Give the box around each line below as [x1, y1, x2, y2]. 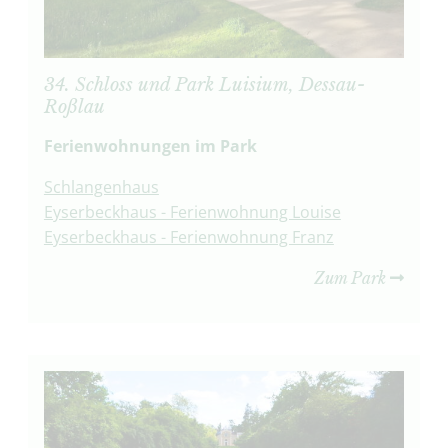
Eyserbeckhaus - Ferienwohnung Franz [43, 226, 334, 249]
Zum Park [314, 268, 391, 289]
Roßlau [43, 96, 105, 119]
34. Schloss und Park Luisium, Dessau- [43, 74, 365, 97]
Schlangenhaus [43, 176, 159, 199]
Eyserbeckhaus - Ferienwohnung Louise [43, 201, 341, 224]
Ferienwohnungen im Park [43, 135, 261, 158]
